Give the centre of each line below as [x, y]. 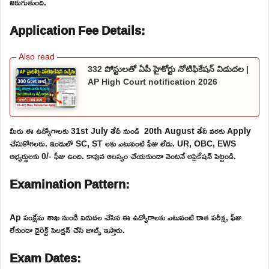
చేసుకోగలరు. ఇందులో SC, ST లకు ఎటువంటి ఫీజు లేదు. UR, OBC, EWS [123, 144]
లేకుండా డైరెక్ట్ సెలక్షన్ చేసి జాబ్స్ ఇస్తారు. [67, 230]
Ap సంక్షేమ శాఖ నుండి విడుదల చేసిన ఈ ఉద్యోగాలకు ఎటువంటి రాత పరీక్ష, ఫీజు [125, 217]
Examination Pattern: [70, 184]
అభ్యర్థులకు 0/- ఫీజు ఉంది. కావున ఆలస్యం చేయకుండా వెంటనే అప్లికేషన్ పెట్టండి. [123, 156]
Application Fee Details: [77, 30]
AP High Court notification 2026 [153, 81]
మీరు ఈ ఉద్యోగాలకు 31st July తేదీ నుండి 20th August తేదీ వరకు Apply [130, 131]
